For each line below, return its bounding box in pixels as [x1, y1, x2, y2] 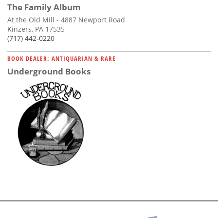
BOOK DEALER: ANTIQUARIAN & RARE [7, 54, 116, 63]
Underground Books [7, 66, 91, 77]
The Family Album [7, 1, 81, 13]
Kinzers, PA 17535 [7, 24, 65, 34]
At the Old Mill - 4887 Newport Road [7, 15, 125, 25]
